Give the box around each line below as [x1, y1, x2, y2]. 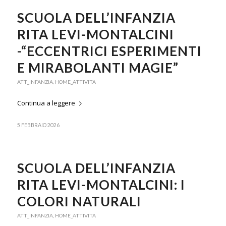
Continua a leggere [17, 98, 75, 108]
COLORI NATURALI [17, 193, 141, 210]
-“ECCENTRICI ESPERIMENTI [17, 43, 202, 60]
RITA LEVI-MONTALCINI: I [17, 177, 185, 193]
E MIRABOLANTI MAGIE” [17, 60, 179, 76]
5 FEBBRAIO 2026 [17, 122, 60, 129]
